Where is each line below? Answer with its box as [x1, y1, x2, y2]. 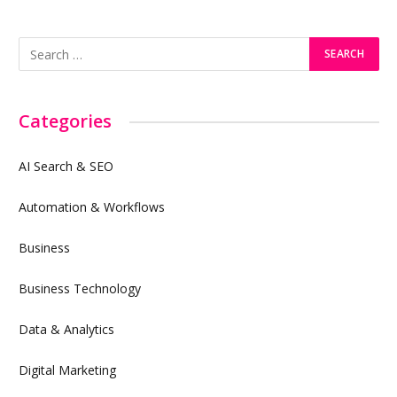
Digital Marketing [19, 362, 116, 379]
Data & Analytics [19, 321, 114, 339]
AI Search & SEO [19, 158, 113, 175]
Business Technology [19, 280, 141, 298]
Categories [19, 109, 112, 134]
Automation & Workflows [19, 198, 165, 216]
